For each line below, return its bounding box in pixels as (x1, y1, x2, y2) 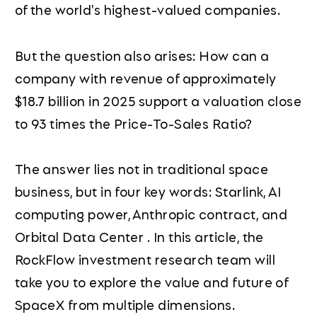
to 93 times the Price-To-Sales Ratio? (14, 113, 253, 133)
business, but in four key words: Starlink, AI (14, 180, 282, 201)
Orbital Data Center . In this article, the (14, 226, 264, 246)
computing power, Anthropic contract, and (14, 203, 287, 224)
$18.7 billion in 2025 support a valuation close (14, 90, 302, 110)
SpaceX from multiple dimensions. (14, 294, 236, 314)
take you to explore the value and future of (14, 271, 289, 292)
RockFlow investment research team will (14, 248, 276, 269)
